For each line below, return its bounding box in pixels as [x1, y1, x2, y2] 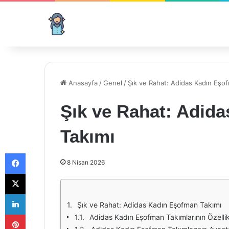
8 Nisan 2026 [67, 158, 105, 166]
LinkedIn [25, 190, 52, 198]
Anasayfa [66, 79, 98, 87]
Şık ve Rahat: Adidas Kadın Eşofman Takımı [77, 200, 221, 209]
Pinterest [25, 210, 54, 218]
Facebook [25, 149, 56, 157]
